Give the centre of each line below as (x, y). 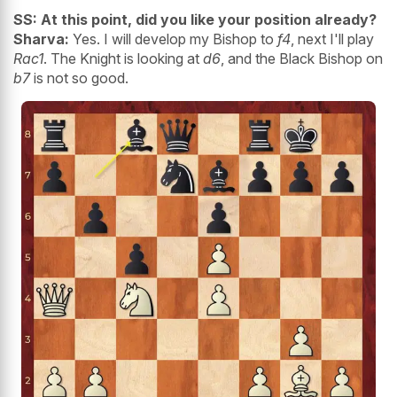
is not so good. (79, 78)
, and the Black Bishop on (302, 58)
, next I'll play (332, 39)
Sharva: (41, 39)
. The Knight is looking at (123, 58)
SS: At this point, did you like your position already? (195, 19)
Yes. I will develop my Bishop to (173, 39)
